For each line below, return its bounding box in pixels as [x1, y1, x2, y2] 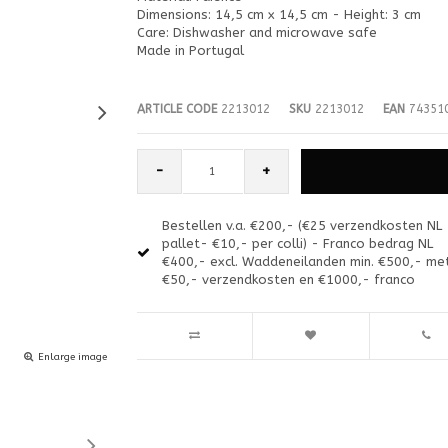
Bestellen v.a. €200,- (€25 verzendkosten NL [161, 217, 442, 233]
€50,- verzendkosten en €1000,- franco [161, 271, 415, 287]
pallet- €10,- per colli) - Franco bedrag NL [161, 235, 433, 251]
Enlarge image [38, 350, 107, 363]
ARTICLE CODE [136, 101, 217, 116]
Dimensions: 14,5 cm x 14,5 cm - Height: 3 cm [136, 6, 421, 22]
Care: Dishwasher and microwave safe [136, 24, 377, 40]
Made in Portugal [136, 42, 244, 58]
